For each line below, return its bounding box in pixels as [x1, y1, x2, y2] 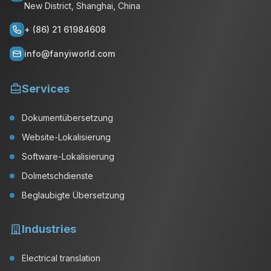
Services [22, 82, 70, 95]
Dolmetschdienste [22, 171, 93, 181]
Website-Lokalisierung [22, 132, 111, 142]
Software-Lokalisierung [22, 151, 114, 162]
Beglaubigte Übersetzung [22, 190, 125, 200]
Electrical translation [22, 253, 100, 263]
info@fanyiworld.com [24, 48, 115, 59]
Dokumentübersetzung [22, 113, 113, 123]
